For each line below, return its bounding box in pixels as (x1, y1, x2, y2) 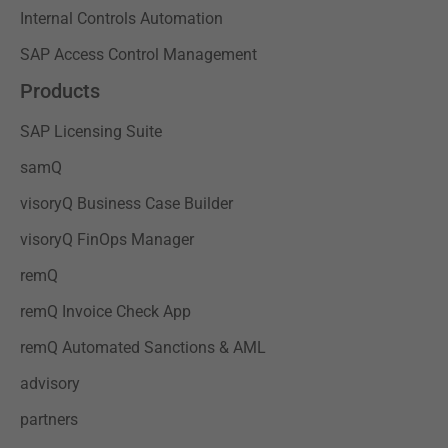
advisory (20, 373, 80, 393)
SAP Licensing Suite (20, 121, 162, 141)
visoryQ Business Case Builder (20, 193, 233, 213)
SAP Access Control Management (20, 44, 257, 64)
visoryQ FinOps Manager (20, 229, 194, 249)
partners (20, 409, 78, 429)
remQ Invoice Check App (20, 301, 191, 321)
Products (20, 78, 100, 103)
